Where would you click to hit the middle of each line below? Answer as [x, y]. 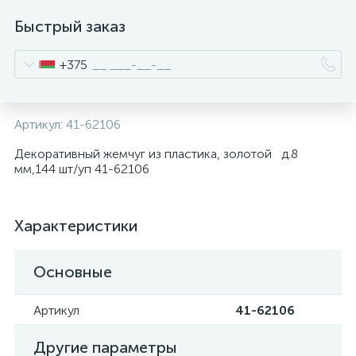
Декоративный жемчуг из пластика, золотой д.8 [156, 154]
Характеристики [76, 226]
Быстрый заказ [70, 26]
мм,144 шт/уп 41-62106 [82, 169]
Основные [73, 272]
